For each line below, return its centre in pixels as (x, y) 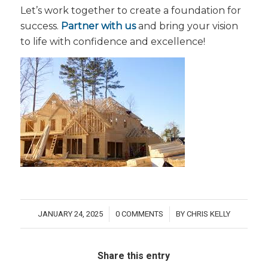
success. (40, 26)
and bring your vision (187, 26)
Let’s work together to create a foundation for (130, 10)
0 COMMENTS (139, 214)
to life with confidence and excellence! (112, 41)
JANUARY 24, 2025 (70, 214)
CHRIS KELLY (208, 214)
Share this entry (134, 256)
